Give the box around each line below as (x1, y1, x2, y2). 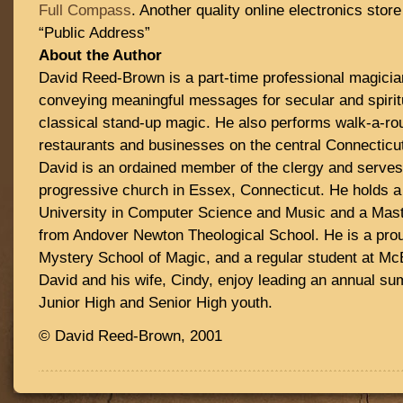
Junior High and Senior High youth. (39, 294, 273, 311)
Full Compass (39, 2, 131, 19)
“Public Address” (39, 24, 150, 41)
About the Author (39, 47, 162, 64)
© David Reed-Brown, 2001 (39, 327, 222, 345)
